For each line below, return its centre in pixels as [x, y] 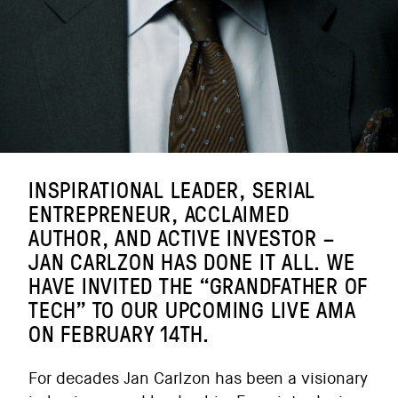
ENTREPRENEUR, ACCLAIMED [159, 214]
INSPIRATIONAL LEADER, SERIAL [172, 190]
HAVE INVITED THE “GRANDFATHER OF [198, 286]
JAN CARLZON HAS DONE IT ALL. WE [192, 262]
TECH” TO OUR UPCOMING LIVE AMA [192, 310]
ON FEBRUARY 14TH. [119, 334]
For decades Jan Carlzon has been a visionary [198, 378]
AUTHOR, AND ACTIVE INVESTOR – [182, 238]
